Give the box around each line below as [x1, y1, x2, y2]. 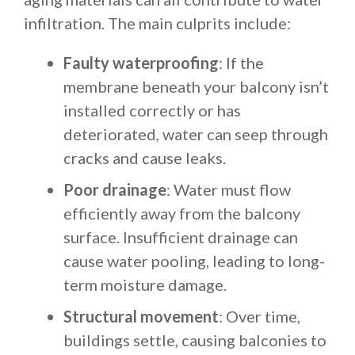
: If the [219, 53, 264, 72]
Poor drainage [63, 180, 166, 199]
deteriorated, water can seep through [63, 124, 328, 143]
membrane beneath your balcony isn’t [63, 77, 329, 96]
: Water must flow [166, 180, 291, 199]
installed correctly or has [63, 101, 241, 120]
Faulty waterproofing [63, 53, 219, 72]
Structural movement [63, 307, 219, 326]
